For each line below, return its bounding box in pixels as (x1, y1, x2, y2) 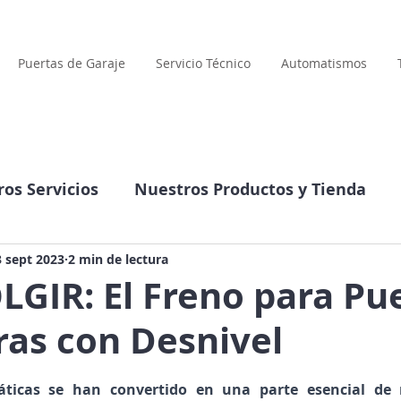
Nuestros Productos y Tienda (134, 178, 366, 200)
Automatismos (281, 55, 367, 72)
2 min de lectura (68, 250, 168, 268)
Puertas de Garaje (18, 55, 125, 72)
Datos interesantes (136, 250, 291, 272)
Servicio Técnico (156, 55, 251, 72)
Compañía (19, 250, 100, 272)
